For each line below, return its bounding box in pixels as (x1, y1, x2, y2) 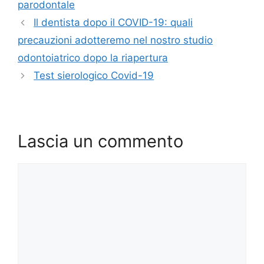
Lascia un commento (18, 131, 183, 152)
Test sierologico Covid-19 (34, 70, 154, 82)
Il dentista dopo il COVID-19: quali (34, 16, 193, 29)
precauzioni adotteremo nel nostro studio (18, 34, 213, 47)
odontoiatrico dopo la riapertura (18, 52, 168, 64)
